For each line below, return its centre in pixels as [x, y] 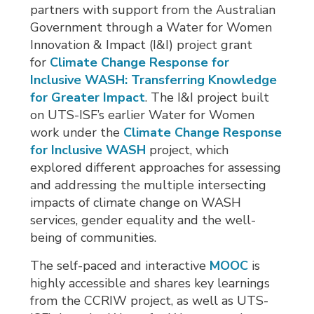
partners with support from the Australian [153, 10]
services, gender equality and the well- [143, 220]
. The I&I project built [207, 98]
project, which [187, 150]
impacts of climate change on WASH [136, 203]
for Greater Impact [88, 98]
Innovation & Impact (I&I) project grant [142, 45]
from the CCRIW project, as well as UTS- [150, 301]
